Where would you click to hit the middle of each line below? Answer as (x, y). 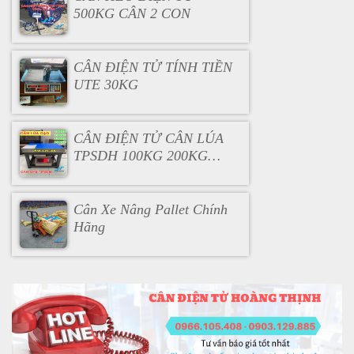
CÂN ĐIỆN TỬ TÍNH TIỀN (153, 67)
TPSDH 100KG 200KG (140, 155)
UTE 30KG (105, 84)
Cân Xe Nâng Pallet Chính (150, 209)
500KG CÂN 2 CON (132, 13)
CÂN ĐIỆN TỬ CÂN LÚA (148, 138)
